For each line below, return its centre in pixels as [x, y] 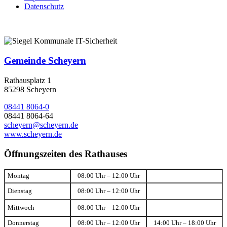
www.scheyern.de [33, 134]
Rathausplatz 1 [28, 80]
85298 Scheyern [30, 89]
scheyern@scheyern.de [41, 125]
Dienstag [20, 191]
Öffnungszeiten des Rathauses [66, 154]
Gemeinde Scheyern [45, 61]
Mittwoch [21, 208]
